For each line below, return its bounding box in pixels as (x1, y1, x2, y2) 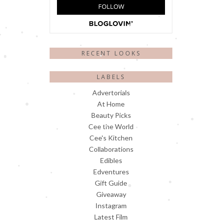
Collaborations (88, 145, 134, 154)
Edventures (93, 167, 129, 176)
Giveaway (96, 190, 126, 199)
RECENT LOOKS (81, 49, 141, 57)
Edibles (100, 156, 122, 165)
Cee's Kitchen (89, 134, 133, 142)
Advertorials (92, 88, 130, 97)
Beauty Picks (91, 111, 131, 120)
